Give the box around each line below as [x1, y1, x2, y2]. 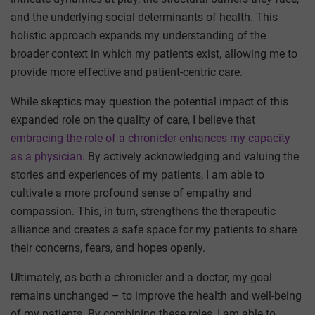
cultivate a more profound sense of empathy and [11, 186, 252, 200]
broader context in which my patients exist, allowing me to [11, 46, 297, 60]
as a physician [11, 149, 82, 163]
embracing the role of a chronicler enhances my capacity [11, 131, 290, 145]
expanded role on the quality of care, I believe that [11, 112, 255, 127]
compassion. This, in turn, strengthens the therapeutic [11, 204, 276, 218]
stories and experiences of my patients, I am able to [11, 167, 264, 181]
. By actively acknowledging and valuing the [82, 149, 299, 163]
